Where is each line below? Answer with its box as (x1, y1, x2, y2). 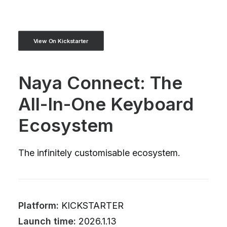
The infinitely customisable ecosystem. (18, 147, 180, 158)
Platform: (18, 200, 59, 211)
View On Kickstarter (33, 37, 89, 45)
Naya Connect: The (18, 72, 182, 93)
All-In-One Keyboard (18, 93, 194, 115)
